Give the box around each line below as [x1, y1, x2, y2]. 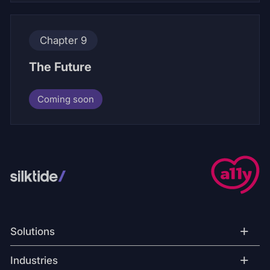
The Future [29, 60, 92, 74]
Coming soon [37, 93, 94, 105]
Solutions [10, 225, 55, 237]
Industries [10, 254, 58, 266]
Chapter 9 [40, 34, 87, 46]
